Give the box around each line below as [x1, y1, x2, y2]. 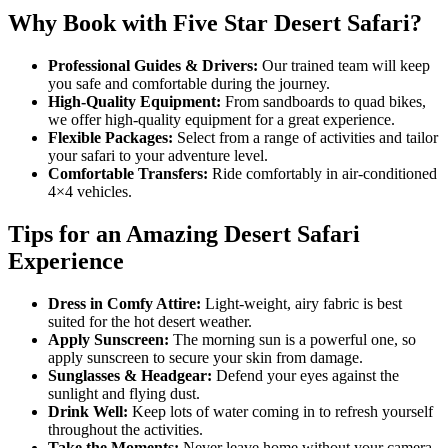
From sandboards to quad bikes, [221, 92, 426, 110]
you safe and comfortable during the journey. [48, 74, 330, 92]
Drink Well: [48, 402, 128, 420]
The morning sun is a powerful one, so [169, 330, 416, 348]
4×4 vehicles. [48, 182, 132, 200]
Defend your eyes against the [212, 366, 399, 384]
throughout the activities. [48, 420, 203, 438]
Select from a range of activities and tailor [173, 128, 438, 146]
